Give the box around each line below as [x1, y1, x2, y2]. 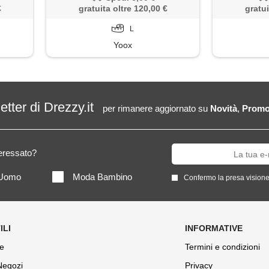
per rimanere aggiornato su [102, 103, 210, 114]
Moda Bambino [73, 172, 132, 183]
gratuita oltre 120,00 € [78, 3, 168, 13]
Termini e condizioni [184, 242, 260, 252]
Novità [210, 103, 237, 114]
